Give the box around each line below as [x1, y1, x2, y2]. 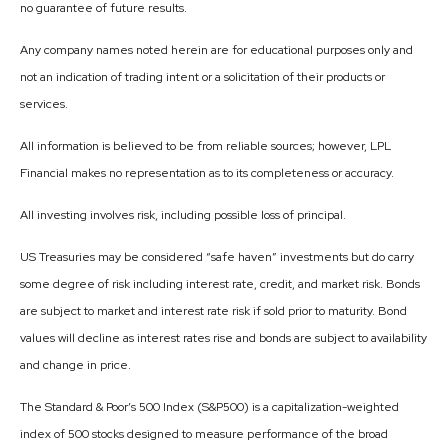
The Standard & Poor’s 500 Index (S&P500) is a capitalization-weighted [20, 399, 399, 416]
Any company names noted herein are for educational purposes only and [20, 42, 413, 59]
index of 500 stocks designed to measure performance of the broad [20, 426, 388, 443]
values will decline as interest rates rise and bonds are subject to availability [20, 330, 427, 347]
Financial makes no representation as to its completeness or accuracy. [20, 165, 394, 182]
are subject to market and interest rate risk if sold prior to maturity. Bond [20, 303, 407, 320]
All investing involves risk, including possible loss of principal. [20, 207, 346, 224]
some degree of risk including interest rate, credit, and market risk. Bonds [20, 276, 420, 293]
